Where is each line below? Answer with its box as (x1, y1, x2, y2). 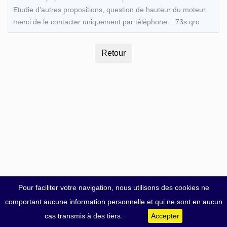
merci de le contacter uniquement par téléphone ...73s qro (13, 17, 200, 26)
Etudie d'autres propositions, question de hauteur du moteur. (13, 5, 207, 14)
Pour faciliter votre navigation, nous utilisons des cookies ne (18, 183, 209, 192)
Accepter (151, 212, 179, 220)
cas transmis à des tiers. (45, 212, 123, 220)
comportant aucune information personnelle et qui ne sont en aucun (5, 198, 222, 206)
